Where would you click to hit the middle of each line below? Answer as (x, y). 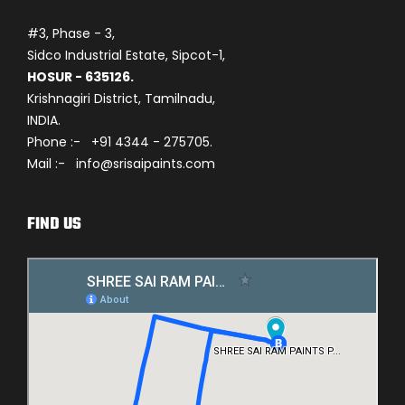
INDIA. (44, 121)
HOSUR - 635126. (80, 77)
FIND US (54, 225)
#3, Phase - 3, (71, 34)
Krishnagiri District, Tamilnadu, (121, 99)
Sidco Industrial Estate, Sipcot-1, (126, 56)
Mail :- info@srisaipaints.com (121, 164)
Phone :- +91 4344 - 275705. (120, 142)
